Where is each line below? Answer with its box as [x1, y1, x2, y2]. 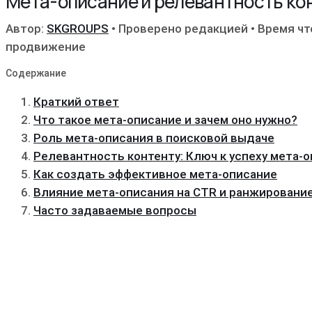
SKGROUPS [47, 21, 109, 36]
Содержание [6, 67, 66, 79]
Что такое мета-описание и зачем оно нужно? [33, 112, 297, 127]
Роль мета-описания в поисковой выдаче [33, 130, 274, 145]
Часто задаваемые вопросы [33, 203, 196, 217]
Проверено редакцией [118, 21, 248, 36]
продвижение [6, 39, 86, 54]
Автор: [6, 21, 47, 36]
